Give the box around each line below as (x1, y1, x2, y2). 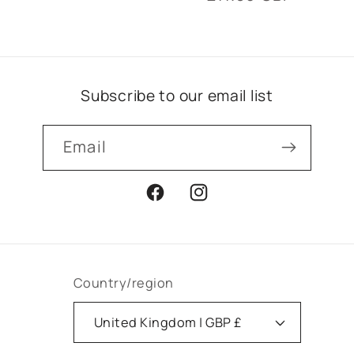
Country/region (73, 274, 174, 292)
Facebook (143, 192, 210, 212)
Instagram (186, 192, 257, 212)
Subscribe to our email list (81, 85, 273, 106)
